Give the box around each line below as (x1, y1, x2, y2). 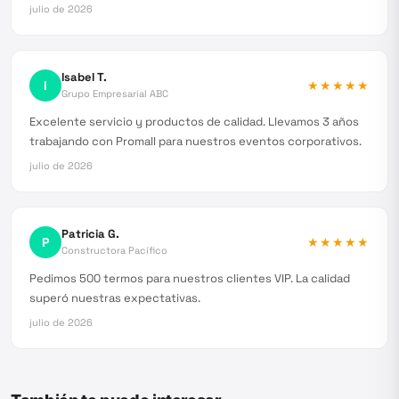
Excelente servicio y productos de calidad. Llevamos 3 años (29, 114, 359, 129)
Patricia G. (61, 226, 119, 241)
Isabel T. (61, 69, 107, 85)
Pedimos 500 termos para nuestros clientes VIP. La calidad (29, 271, 350, 286)
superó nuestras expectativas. (29, 290, 200, 305)
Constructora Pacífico (61, 244, 167, 256)
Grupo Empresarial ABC (61, 87, 168, 100)
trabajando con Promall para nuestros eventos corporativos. (29, 134, 362, 149)
